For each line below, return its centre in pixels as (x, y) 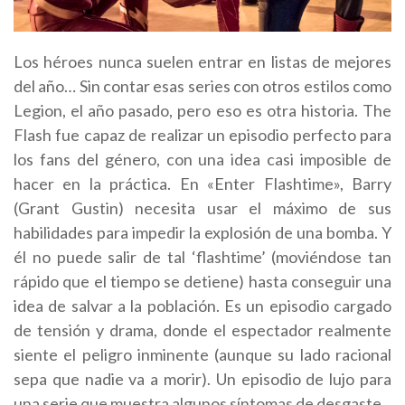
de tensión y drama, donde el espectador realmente (202, 330)
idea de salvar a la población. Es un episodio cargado (202, 305)
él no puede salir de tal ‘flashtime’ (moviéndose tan (202, 256)
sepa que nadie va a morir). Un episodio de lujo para (202, 378)
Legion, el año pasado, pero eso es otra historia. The (202, 110)
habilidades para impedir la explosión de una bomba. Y (202, 232)
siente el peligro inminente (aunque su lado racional (202, 354)
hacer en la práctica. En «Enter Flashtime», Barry (202, 183)
